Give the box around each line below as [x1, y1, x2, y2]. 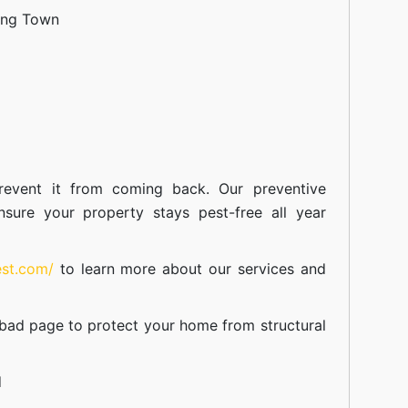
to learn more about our [53, 259, 238, 278]
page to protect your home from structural [24, 315, 326, 334]
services [237, 259, 294, 278]
